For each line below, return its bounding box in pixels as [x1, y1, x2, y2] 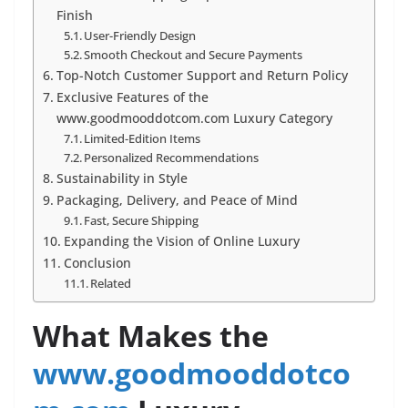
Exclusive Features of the [56, 88, 209, 107]
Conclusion [63, 254, 131, 272]
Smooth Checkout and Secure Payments [84, 46, 303, 64]
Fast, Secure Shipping [84, 212, 199, 229]
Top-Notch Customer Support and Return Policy [56, 66, 348, 85]
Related [90, 275, 132, 292]
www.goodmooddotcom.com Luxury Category [56, 109, 332, 127]
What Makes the [33, 316, 269, 356]
